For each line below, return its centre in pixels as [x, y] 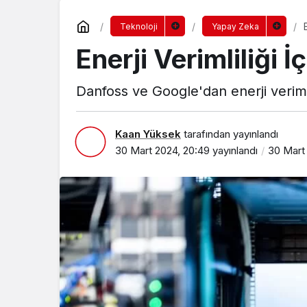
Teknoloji [138, 27]
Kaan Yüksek [148, 134]
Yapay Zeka [235, 27]
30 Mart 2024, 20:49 [162, 150]
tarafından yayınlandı [230, 134]
